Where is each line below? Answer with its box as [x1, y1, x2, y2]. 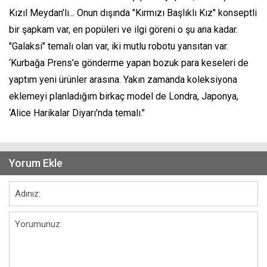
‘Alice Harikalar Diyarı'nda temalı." [9, 107, 145, 119]
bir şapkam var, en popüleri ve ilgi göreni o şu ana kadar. [9, 23, 238, 35]
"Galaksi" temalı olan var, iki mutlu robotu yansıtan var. [9, 40, 228, 52]
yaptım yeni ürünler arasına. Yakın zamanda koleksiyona [9, 73, 237, 85]
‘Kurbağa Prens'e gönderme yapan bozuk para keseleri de [9, 57, 249, 69]
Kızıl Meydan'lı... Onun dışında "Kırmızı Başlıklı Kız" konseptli [9, 7, 257, 18]
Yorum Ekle [9, 156, 63, 169]
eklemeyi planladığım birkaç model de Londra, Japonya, [9, 90, 238, 102]
